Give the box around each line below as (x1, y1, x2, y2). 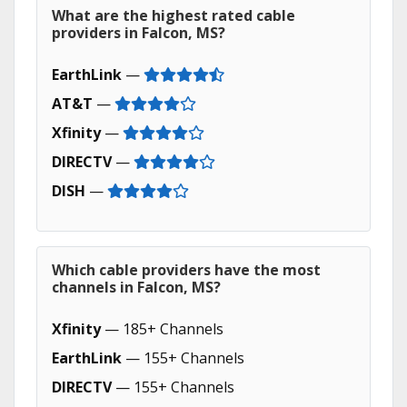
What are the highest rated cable (52, 5, 295, 25)
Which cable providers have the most (52, 260, 321, 280)
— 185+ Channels (101, 319, 223, 339)
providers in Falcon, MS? (52, 23, 225, 43)
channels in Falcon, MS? (52, 277, 221, 297)
